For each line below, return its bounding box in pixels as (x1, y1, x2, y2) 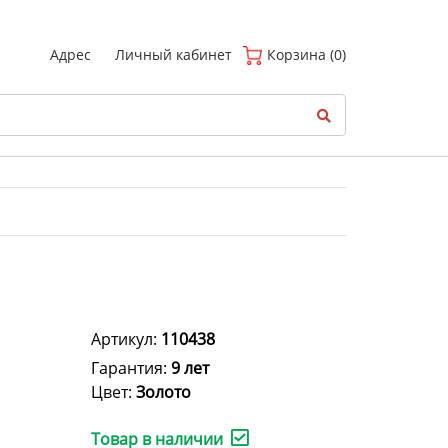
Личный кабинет (115, 45, 232, 64)
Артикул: (91, 328, 161, 351)
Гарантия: (91, 357, 171, 380)
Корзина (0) (263, 45, 346, 64)
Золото (136, 381, 191, 404)
